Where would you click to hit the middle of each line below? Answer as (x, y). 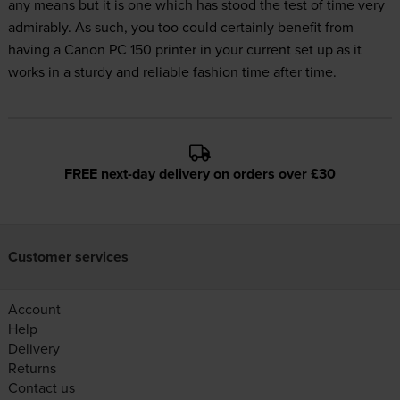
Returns (32, 368)
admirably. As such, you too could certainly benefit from (180, 27)
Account (34, 309)
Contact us (41, 388)
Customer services (68, 257)
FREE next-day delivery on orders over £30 (200, 174)
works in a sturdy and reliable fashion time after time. (172, 72)
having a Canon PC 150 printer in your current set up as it (184, 50)
